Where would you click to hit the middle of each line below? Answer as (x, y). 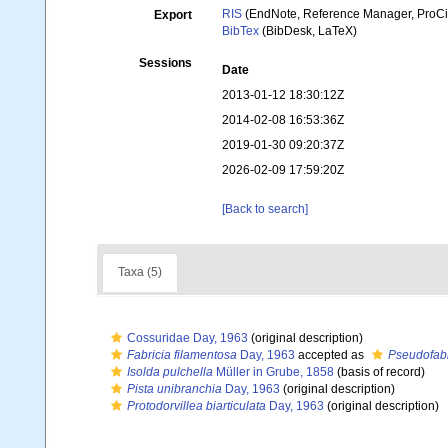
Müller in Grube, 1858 (273, 372)
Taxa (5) (140, 272)
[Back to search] (265, 209)
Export (173, 15)
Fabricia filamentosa (182, 355)
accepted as (331, 355)
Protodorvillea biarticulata (196, 406)
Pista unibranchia (174, 389)
